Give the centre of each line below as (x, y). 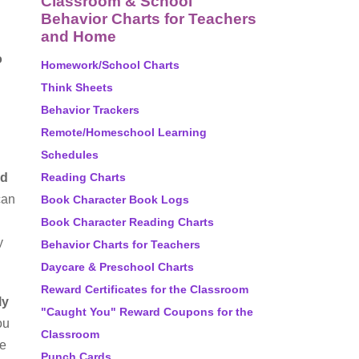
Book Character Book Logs (115, 200)
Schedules (70, 155)
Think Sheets (77, 87)
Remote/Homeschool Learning (124, 132)
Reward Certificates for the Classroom (145, 289)
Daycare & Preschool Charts (117, 267)
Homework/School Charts (110, 65)
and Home (79, 36)
